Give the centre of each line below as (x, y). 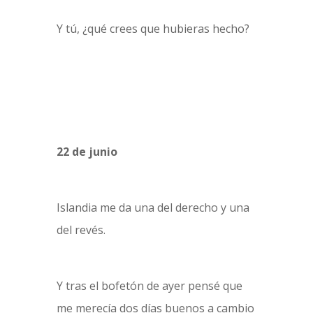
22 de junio (87, 152)
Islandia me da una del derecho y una (153, 208)
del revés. (81, 230)
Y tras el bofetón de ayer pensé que (149, 286)
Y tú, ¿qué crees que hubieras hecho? (153, 29)
